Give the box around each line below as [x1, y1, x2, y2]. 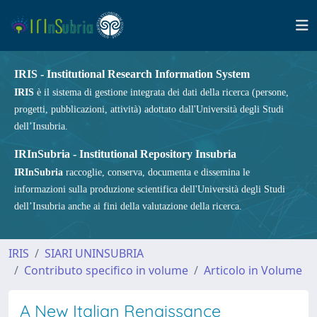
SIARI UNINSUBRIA [45, 246, 144, 261]
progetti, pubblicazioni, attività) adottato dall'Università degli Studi [14, 104, 284, 115]
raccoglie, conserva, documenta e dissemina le [63, 167, 250, 178]
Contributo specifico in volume [24, 263, 188, 278]
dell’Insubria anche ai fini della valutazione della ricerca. [14, 201, 242, 212]
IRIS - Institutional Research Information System [14, 68, 250, 80]
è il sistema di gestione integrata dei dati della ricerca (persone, [34, 87, 289, 98]
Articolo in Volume [204, 263, 302, 278]
